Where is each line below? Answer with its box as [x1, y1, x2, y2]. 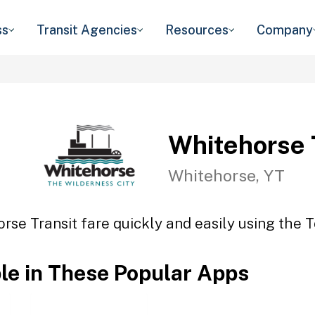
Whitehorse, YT [168, 165, 285, 185]
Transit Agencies [37, 22, 137, 37]
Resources [165, 22, 229, 37]
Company [257, 22, 313, 37]
